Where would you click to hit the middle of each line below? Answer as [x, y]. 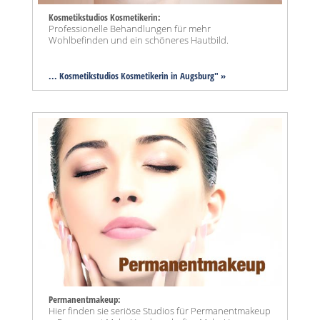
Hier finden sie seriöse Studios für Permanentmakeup [160, 310]
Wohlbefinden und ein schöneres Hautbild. [139, 40]
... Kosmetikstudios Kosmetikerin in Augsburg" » [137, 76]
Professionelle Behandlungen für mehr [130, 29]
